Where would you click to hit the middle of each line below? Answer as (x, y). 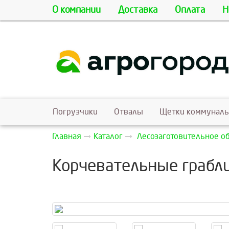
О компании (76, 10)
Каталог (108, 136)
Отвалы (129, 112)
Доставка (138, 10)
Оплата (190, 10)
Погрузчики (75, 112)
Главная (67, 136)
